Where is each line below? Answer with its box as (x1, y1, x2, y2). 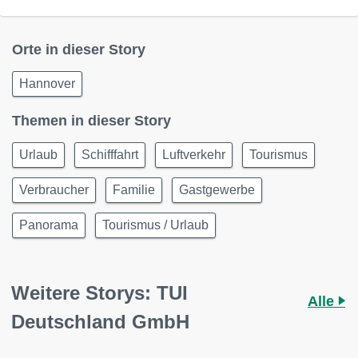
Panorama (19, 218, 78, 232)
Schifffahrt (82, 148, 138, 161)
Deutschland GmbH (11, 311, 189, 332)
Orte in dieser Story (12, 42, 145, 58)
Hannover (19, 77, 75, 90)
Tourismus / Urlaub (102, 218, 209, 232)
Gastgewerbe (179, 183, 255, 197)
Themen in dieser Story (12, 113, 171, 129)
